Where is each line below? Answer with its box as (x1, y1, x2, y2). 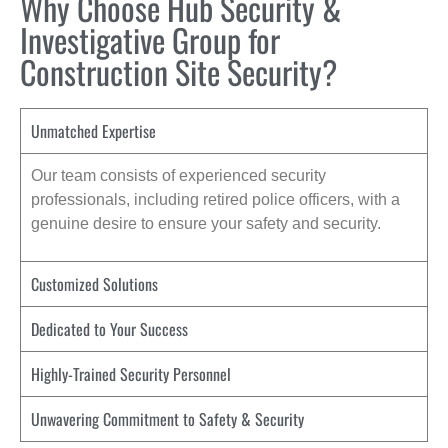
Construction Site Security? (20, 48, 337, 96)
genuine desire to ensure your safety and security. (31, 215, 381, 233)
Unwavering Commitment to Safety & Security (31, 406, 304, 431)
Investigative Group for (20, 16, 280, 64)
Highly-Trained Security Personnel (31, 361, 231, 386)
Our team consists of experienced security (31, 167, 326, 185)
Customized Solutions (31, 271, 158, 296)
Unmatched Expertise (31, 119, 156, 144)
